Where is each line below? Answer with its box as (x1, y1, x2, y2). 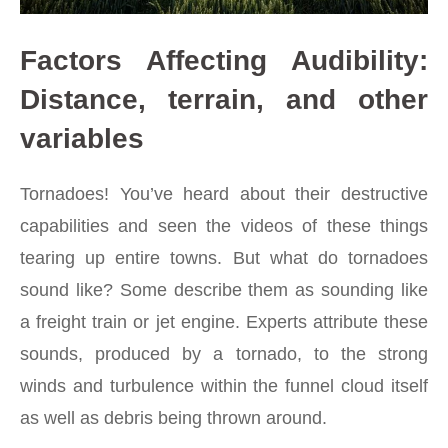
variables (20, 122, 144, 154)
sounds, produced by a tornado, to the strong (20, 343, 428, 364)
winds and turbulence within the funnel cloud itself (20, 375, 428, 396)
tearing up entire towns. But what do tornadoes (20, 247, 428, 268)
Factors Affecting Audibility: (20, 44, 428, 76)
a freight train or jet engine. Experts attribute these (20, 311, 428, 332)
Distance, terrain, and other (20, 83, 428, 115)
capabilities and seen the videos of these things (20, 215, 428, 236)
